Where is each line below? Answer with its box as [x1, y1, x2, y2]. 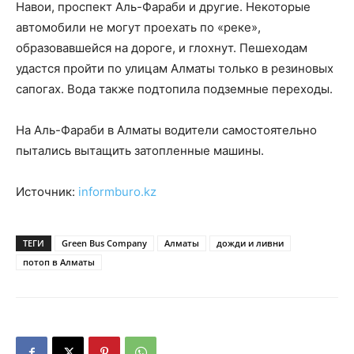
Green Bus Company [62, 237, 147, 249]
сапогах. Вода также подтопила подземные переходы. [16, 81, 333, 96]
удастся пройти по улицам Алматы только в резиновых [16, 61, 333, 76]
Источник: [16, 184, 78, 199]
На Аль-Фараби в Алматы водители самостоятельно [16, 122, 317, 137]
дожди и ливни [217, 237, 284, 249]
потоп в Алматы [23, 256, 95, 268]
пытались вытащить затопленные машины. [16, 143, 264, 158]
